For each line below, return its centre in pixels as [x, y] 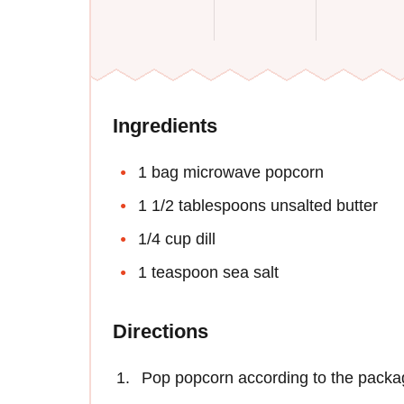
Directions [161, 332]
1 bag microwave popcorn [231, 173]
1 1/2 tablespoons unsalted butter [258, 206]
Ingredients [165, 126]
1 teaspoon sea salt [208, 273]
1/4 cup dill [177, 239]
